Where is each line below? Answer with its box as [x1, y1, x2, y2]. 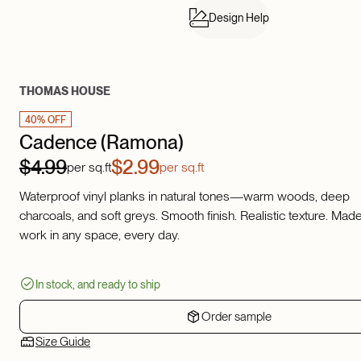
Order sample [201, 309, 272, 324]
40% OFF [25, 114, 66, 126]
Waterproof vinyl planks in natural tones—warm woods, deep [19, 189, 350, 204]
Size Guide [35, 334, 90, 349]
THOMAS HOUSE [19, 85, 110, 98]
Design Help [208, 11, 269, 24]
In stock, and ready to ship [35, 278, 160, 291]
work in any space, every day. [19, 227, 180, 243]
